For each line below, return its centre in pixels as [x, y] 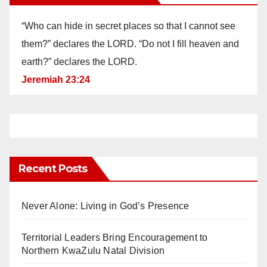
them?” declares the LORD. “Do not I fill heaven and [130, 44]
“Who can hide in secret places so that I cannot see [128, 26]
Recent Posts [53, 169]
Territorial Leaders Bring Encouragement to [115, 237]
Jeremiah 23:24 [56, 80]
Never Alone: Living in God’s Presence [105, 206]
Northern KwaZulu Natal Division [93, 251]
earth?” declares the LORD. [79, 62]
